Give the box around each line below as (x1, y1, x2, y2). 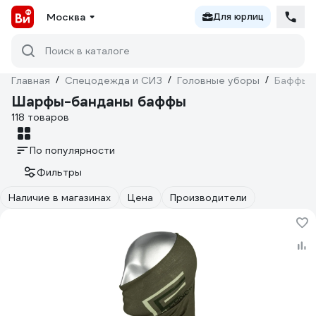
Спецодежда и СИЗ (65, 74, 162, 87)
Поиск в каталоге (45, 44, 130, 57)
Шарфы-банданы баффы (11, 92, 186, 111)
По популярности (30, 144, 115, 157)
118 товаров (11, 111, 69, 123)
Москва (47, 11, 85, 23)
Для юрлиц (213, 11, 264, 23)
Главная (11, 74, 50, 87)
